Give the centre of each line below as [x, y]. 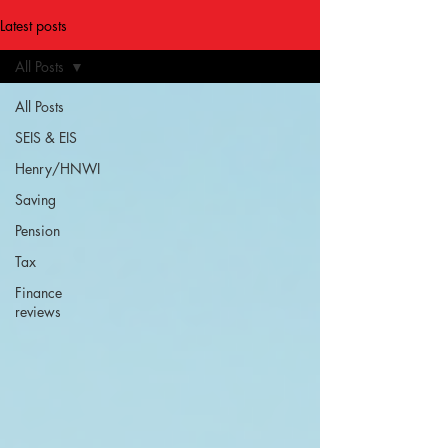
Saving [35, 199]
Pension [37, 230]
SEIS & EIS [46, 137]
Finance [38, 292]
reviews [38, 311]
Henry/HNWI [57, 168]
